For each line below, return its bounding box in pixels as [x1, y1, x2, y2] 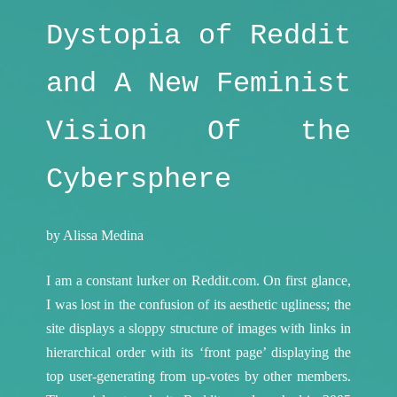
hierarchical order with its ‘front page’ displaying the [46, 344, 351, 360]
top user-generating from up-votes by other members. [46, 368, 351, 384]
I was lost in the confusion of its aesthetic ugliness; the [46, 296, 351, 312]
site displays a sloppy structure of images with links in [46, 320, 351, 336]
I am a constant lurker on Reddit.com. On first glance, [46, 272, 351, 288]
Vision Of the [46, 115, 351, 149]
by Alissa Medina [46, 227, 144, 243]
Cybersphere [46, 163, 232, 197]
